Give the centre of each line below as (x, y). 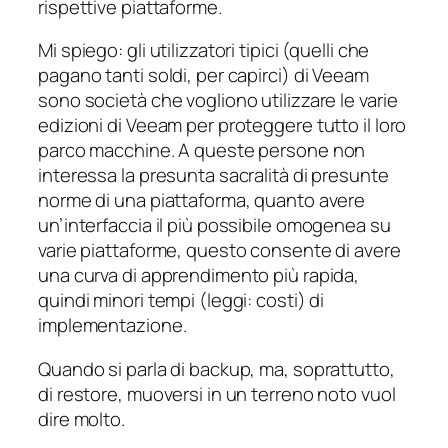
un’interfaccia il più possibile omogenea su (214, 225)
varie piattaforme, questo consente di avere (219, 250)
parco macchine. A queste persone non (202, 150)
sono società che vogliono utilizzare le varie (218, 100)
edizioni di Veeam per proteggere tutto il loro (222, 125)
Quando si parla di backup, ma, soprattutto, (216, 368)
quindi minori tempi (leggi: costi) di (181, 300)
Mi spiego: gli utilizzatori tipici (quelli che (204, 50)
